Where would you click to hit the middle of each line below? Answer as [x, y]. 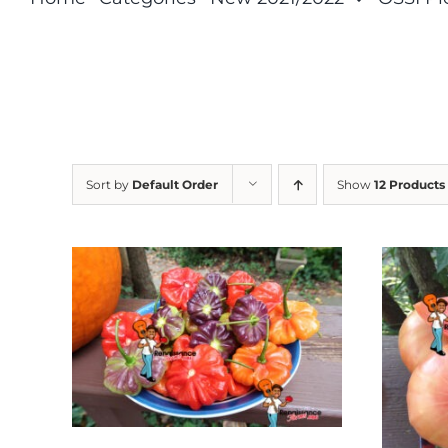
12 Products [409, 184]
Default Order [175, 184]
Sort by [109, 184]
